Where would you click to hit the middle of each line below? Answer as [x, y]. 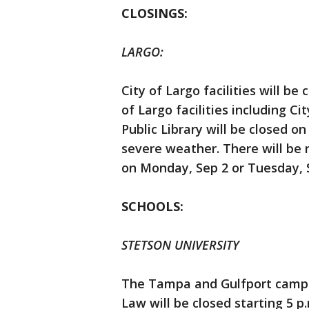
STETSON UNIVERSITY [180, 245]
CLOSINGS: [154, 13]
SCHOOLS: [152, 207]
